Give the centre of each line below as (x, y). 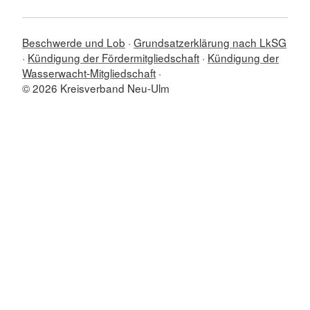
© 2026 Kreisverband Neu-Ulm (96, 88)
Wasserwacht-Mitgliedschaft (89, 73)
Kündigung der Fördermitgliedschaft (113, 58)
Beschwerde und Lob (74, 43)
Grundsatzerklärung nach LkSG (210, 43)
